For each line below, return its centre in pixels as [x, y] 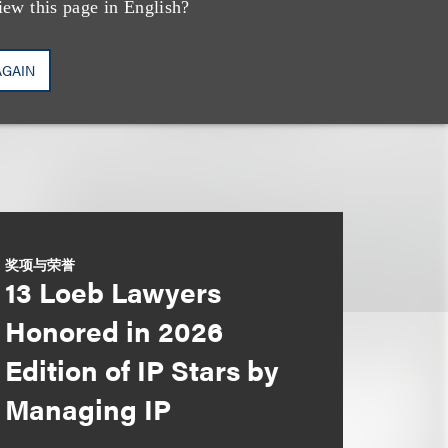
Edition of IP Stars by [141, 369]
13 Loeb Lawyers [112, 291]
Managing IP [87, 408]
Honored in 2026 [113, 330]
